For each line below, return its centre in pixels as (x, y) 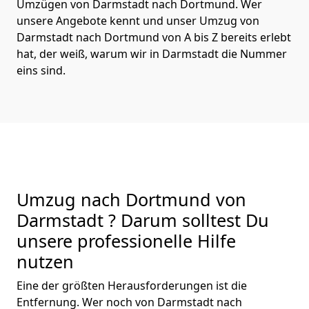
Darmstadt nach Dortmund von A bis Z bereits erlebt (154, 37)
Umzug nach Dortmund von (131, 199)
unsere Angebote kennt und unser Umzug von (138, 20)
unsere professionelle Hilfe (126, 240)
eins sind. (41, 70)
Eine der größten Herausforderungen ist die (132, 285)
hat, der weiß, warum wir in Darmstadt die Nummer (152, 53)
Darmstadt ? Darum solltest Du (143, 220)
